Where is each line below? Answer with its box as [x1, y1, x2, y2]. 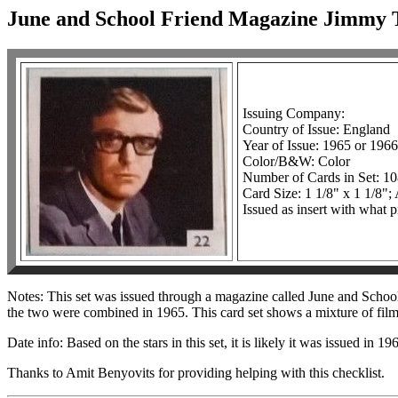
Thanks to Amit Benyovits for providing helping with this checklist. [7, 364, 385, 380]
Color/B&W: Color [243, 153, 350, 169]
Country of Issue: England [243, 121, 390, 137]
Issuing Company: [243, 105, 345, 121]
